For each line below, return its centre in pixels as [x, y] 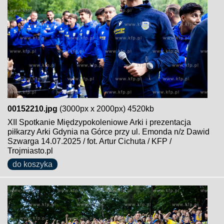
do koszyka [32, 164]
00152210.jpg [32, 109]
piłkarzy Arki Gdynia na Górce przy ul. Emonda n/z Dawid [108, 132]
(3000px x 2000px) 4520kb [106, 109]
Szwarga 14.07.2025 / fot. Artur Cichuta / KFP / [89, 141]
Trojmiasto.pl [30, 151]
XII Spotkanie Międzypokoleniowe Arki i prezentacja [99, 122]
